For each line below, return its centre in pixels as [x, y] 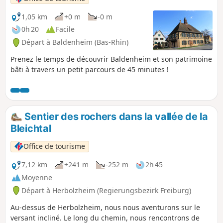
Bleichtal [31, 128]
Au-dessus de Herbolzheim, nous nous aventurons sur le [105, 207]
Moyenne [37, 178]
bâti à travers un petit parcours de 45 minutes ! [90, 70]
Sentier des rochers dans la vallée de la [115, 117]
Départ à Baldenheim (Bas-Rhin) [75, 42]
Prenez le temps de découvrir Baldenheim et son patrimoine [111, 59]
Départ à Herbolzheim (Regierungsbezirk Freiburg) [106, 190]
